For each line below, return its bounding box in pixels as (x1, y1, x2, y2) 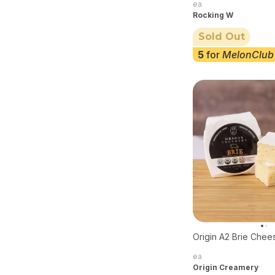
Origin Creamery (193, 263, 258, 273)
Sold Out (198, 31, 245, 43)
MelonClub (222, 48, 274, 61)
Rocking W (193, 10, 233, 20)
